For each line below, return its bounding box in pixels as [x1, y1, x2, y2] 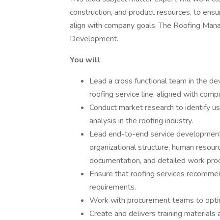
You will [70, 55, 100, 65]
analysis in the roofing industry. [89, 115, 193, 126]
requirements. [89, 182, 136, 192]
